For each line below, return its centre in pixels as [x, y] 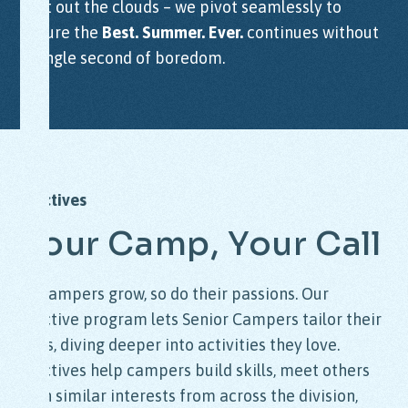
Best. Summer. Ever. [173, 33]
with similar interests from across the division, [189, 396]
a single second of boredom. [123, 58]
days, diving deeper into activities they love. [180, 345]
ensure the [61, 33]
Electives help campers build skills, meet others [195, 371]
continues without [311, 33]
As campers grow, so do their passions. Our [175, 294]
